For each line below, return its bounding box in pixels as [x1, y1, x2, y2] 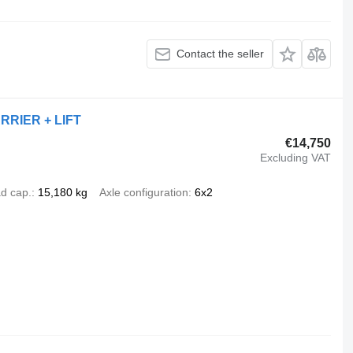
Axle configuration [98, 185, 188, 199]
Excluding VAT [260, 151, 332, 165]
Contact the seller [176, 47, 265, 61]
